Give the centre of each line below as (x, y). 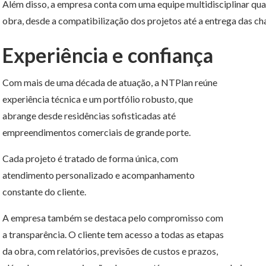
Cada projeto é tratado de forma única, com (90, 159)
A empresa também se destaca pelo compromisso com (113, 218)
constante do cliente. (44, 192)
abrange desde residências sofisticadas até (89, 116)
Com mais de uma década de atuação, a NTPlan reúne (110, 83)
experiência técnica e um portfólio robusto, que (98, 99)
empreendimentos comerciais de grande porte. (97, 132)
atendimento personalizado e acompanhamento (99, 175)
